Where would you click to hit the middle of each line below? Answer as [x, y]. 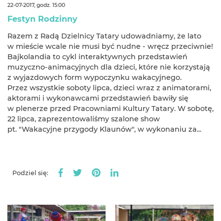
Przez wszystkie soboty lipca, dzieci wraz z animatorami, [109, 88]
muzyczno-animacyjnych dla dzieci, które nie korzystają [109, 67]
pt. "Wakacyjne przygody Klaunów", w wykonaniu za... [104, 129]
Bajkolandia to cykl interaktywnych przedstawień [97, 56]
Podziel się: [30, 173]
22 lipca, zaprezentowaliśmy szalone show [84, 119]
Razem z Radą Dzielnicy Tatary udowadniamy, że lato [104, 36]
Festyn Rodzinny [42, 18]
